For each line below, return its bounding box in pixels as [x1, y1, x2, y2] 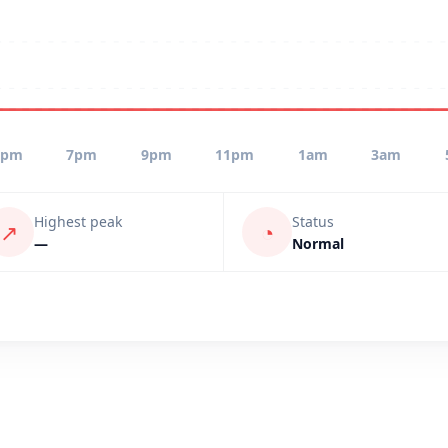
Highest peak [34, 211, 122, 231]
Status [292, 211, 334, 231]
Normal [292, 233, 344, 253]
